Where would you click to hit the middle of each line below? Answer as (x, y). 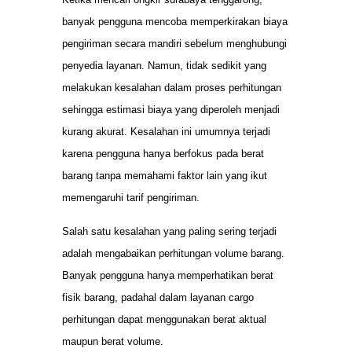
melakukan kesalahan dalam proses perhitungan (172, 88)
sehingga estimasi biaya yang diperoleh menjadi (171, 110)
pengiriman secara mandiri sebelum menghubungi (174, 44)
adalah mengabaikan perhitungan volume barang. (173, 253)
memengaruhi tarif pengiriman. (131, 198)
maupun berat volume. (113, 341)
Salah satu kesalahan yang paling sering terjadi (169, 231)
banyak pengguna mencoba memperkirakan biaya (175, 22)
